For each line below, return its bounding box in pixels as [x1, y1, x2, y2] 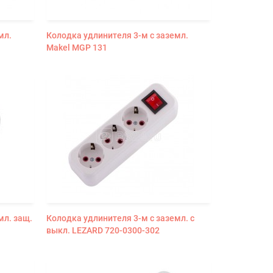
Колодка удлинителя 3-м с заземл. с [46, 213, 194, 223]
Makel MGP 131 [46, 42, 107, 52]
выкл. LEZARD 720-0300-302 [46, 225, 160, 235]
